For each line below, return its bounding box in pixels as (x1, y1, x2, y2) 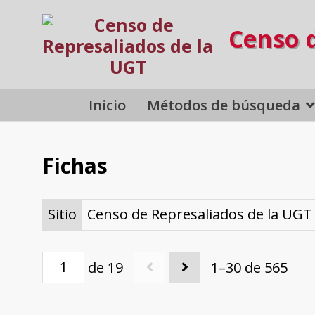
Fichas (42, 151, 108, 180)
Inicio (89, 95, 127, 115)
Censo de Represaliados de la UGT (86, 205, 312, 224)
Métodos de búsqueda (147, 95, 301, 115)
